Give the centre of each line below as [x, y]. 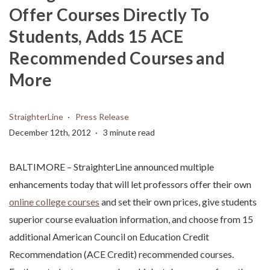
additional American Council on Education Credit [109, 237]
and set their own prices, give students [178, 202]
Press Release [102, 117]
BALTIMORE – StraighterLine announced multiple [111, 167]
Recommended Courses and [117, 58]
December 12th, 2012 [50, 133]
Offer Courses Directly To [109, 15]
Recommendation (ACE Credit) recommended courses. [121, 254]
